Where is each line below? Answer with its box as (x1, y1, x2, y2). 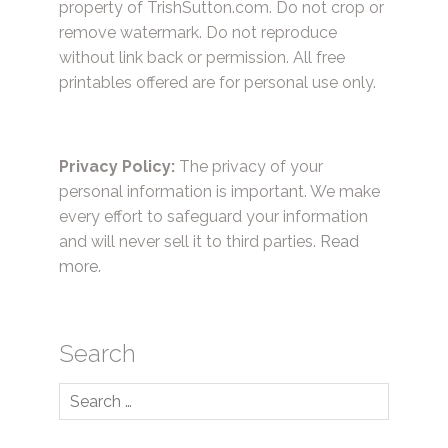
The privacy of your (175, 157, 323, 177)
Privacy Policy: (59, 157, 175, 177)
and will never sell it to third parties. (59, 232, 320, 252)
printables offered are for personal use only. (59, 72, 376, 92)
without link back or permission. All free (59, 47, 345, 67)
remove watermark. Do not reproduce (59, 22, 337, 42)
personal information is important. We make (59, 182, 380, 202)
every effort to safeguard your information (59, 207, 368, 227)
